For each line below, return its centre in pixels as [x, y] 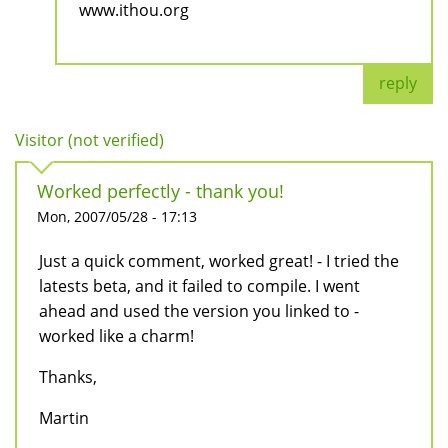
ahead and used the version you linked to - [199, 310]
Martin [64, 417]
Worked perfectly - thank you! [160, 190]
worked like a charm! [116, 335]
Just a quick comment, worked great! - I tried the [219, 260]
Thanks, [68, 376]
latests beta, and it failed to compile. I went [199, 285]
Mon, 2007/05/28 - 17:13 [117, 216]
